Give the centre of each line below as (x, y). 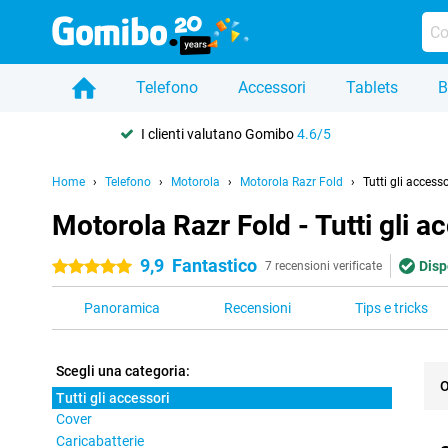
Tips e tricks (391, 308)
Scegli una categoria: (123, 371)
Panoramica (122, 308)
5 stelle (73, 267)
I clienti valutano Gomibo (218, 133)
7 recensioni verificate (323, 266)
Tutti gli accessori (113, 398)
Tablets (372, 87)
